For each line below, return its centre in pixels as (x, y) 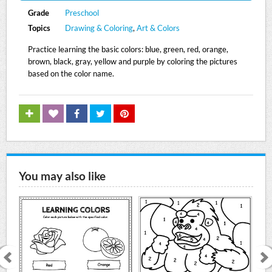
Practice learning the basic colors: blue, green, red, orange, (128, 49)
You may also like (63, 176)
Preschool (82, 13)
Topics (39, 28)
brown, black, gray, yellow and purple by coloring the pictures (133, 61)
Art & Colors (158, 28)
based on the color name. (71, 73)
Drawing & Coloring (99, 28)
